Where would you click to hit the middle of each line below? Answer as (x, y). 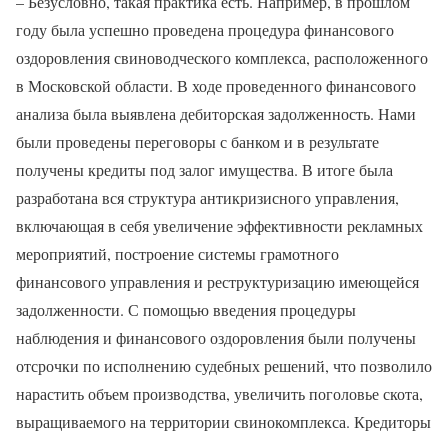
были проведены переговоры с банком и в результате (197, 141)
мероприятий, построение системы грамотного (177, 253)
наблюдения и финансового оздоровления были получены (216, 337)
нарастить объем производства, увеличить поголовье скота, (219, 393)
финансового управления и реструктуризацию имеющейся (217, 281)
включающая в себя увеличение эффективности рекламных (219, 225)
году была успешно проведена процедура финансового (205, 29)
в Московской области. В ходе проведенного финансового (216, 85)
